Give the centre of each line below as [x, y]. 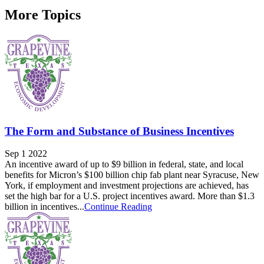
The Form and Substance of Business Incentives [119, 131]
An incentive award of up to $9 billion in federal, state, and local [124, 164]
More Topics [43, 14]
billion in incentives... [44, 207]
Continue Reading [118, 207]
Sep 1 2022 [26, 154]
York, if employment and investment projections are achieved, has [127, 186]
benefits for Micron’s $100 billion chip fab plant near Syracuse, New [132, 175]
